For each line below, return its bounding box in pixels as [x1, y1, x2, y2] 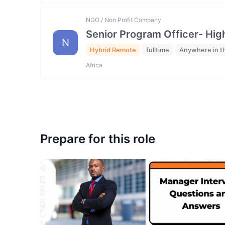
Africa [86, 61, 102, 69]
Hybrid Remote [90, 46, 136, 54]
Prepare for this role [40, 132, 155, 147]
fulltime [146, 46, 169, 54]
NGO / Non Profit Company [86, 16, 161, 24]
